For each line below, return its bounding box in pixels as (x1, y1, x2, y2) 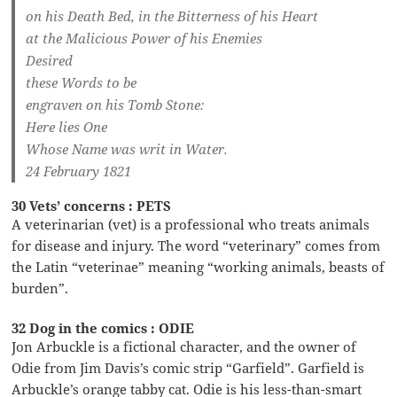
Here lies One (26, 117, 108, 136)
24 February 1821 (26, 161, 132, 180)
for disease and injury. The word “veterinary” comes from (12, 236, 381, 254)
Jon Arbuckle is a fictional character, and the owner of (12, 337, 357, 355)
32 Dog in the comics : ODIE (12, 318, 195, 337)
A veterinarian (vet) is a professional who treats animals (12, 214, 370, 233)
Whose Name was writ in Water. (26, 139, 229, 158)
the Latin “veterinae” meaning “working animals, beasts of (12, 257, 385, 276)
